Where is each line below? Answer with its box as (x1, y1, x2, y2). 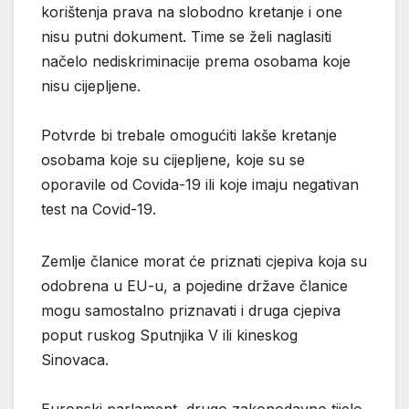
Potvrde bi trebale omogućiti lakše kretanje (41, 125, 337, 144)
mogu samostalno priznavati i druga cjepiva (41, 300, 341, 320)
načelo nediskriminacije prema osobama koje (41, 51, 351, 70)
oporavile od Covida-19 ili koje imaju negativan (41, 174, 359, 194)
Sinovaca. (41, 350, 109, 369)
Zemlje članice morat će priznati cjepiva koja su (41, 251, 367, 270)
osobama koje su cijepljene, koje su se (41, 150, 305, 169)
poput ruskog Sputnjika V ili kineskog (41, 325, 298, 344)
